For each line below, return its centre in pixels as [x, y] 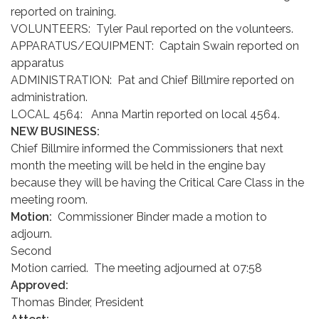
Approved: [40, 286]
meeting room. [49, 200]
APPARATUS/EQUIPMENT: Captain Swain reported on [155, 46]
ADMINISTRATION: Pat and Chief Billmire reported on [152, 80]
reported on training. [63, 12]
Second [31, 251]
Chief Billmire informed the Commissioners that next [147, 149]
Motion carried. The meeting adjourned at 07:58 [136, 268]
